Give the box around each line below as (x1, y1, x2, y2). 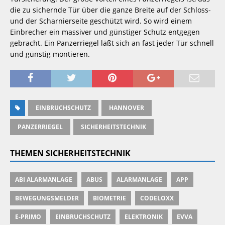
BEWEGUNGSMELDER (15, 193, 79, 202)
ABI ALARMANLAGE (15, 175, 72, 184)
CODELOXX (140, 193, 174, 202)
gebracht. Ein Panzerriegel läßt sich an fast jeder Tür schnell (10, 38, 214, 48)
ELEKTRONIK (125, 212, 163, 221)
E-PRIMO (15, 212, 41, 221)
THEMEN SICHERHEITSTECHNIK (10, 147, 131, 159)
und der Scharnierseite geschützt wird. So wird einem (10, 16, 192, 26)
